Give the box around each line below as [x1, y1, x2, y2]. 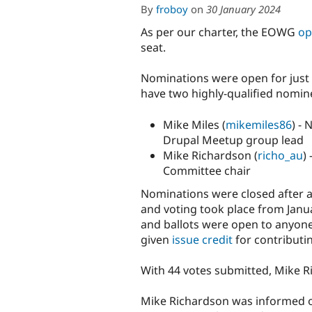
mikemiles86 [226, 116, 292, 132]
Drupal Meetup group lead [163, 132, 304, 148]
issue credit [172, 231, 233, 247]
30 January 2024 [206, 2, 281, 17]
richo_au [258, 147, 303, 163]
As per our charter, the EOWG [141, 24, 298, 40]
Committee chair [163, 162, 251, 178]
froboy [156, 2, 188, 17]
